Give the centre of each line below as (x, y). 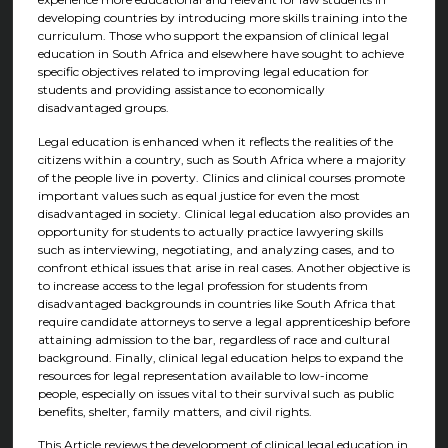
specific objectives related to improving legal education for (203, 72)
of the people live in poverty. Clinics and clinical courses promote (221, 177)
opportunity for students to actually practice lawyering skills (210, 231)
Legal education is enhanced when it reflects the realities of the (215, 141)
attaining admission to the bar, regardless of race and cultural (213, 339)
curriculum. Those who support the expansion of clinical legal (213, 36)
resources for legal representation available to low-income (202, 375)
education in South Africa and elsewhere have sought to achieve (220, 54)
